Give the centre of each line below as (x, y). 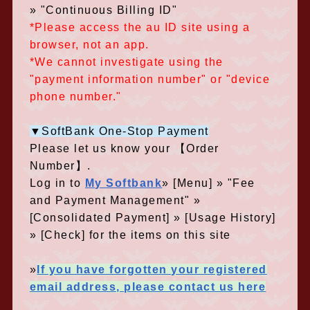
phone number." (75, 97)
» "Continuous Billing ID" (103, 10)
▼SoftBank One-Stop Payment (119, 131)
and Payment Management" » (115, 200)
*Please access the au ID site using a (140, 27)
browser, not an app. (89, 45)
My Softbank (124, 183)
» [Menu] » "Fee (209, 183)
